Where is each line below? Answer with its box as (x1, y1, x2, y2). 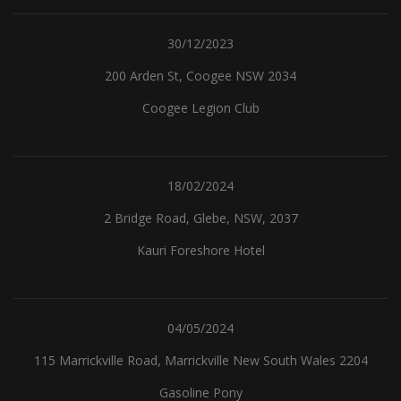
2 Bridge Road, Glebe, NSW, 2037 (103, 209, 298, 226)
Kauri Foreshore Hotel (136, 242, 265, 259)
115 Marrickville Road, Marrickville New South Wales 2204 (33, 352, 368, 369)
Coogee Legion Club (141, 99, 260, 116)
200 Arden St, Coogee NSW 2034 (105, 67, 296, 84)
